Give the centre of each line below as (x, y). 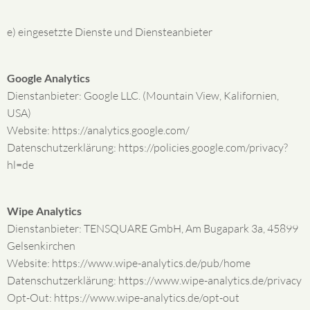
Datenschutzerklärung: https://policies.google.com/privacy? (147, 147)
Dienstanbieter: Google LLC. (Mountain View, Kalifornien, (143, 95)
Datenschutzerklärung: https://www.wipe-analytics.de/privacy (154, 280)
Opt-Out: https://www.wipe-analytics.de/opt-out (123, 298)
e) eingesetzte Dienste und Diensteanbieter (110, 32)
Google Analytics (48, 78)
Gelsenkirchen (41, 246)
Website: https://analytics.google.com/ (98, 130)
